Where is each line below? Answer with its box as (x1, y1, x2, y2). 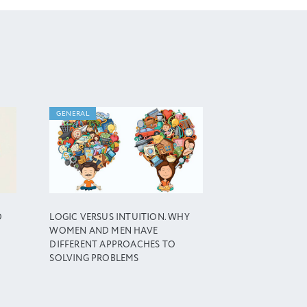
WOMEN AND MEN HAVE (49, 227, 158, 236)
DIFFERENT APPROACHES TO (49, 241, 176, 250)
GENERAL (56, 110, 90, 117)
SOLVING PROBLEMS (49, 254, 139, 264)
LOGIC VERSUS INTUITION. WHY (49, 213, 190, 223)
